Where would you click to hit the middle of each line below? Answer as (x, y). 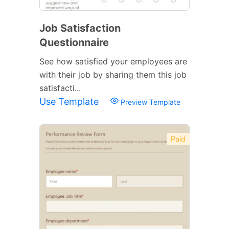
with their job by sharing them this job (113, 74)
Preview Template (150, 102)
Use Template (70, 101)
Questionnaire (74, 42)
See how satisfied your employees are (113, 61)
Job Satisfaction (80, 28)
